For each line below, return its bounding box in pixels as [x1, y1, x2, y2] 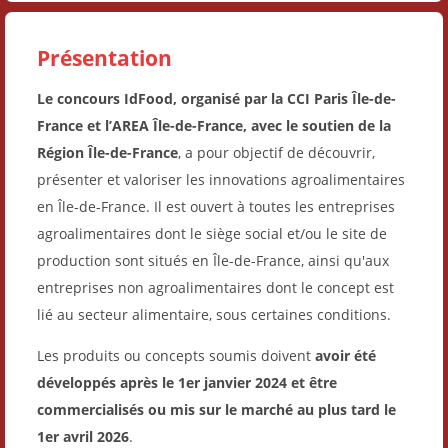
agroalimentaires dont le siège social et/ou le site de [37, 223, 387, 243]
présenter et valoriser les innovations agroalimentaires [37, 169, 405, 189]
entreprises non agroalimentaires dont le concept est [37, 277, 394, 297]
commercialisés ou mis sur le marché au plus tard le [37, 399, 396, 419]
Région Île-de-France [37, 142, 178, 162]
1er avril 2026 [37, 426, 129, 446]
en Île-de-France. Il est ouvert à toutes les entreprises [37, 196, 395, 216]
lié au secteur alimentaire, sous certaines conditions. [37, 304, 391, 324]
